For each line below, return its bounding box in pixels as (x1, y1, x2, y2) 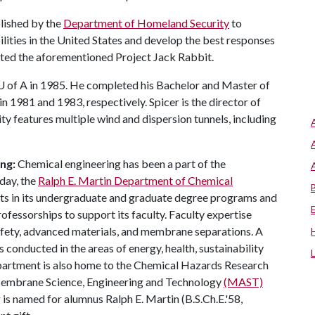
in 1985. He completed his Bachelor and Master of (27, 78, 270, 91)
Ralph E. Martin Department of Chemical (38, 174, 233, 187)
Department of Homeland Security (63, 16, 229, 30)
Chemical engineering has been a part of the (15, 157, 226, 170)
